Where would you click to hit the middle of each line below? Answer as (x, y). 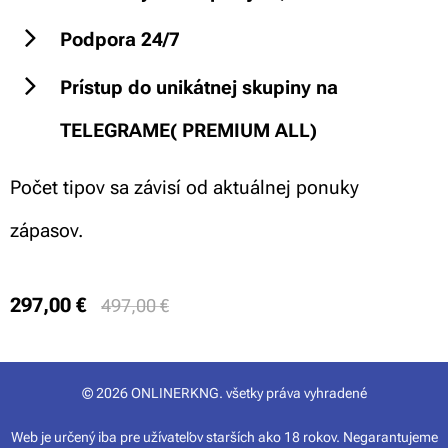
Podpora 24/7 (120, 40)
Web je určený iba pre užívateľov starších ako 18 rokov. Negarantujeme (224, 436)
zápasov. (49, 231)
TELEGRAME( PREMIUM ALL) (188, 131)
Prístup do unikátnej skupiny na (199, 88)
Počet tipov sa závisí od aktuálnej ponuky (184, 188)
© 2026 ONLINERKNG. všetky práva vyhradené (224, 392)
